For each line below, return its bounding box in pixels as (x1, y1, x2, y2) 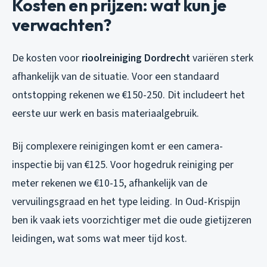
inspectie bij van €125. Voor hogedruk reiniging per (12, 157, 234, 173)
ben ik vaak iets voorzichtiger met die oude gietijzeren (12, 213, 252, 228)
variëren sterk (190, 51, 253, 66)
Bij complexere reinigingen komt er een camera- (12, 139, 223, 154)
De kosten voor (12, 51, 82, 66)
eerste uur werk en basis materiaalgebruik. (12, 106, 199, 122)
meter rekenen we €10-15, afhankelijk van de (12, 176, 207, 191)
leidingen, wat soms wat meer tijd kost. (12, 231, 187, 247)
